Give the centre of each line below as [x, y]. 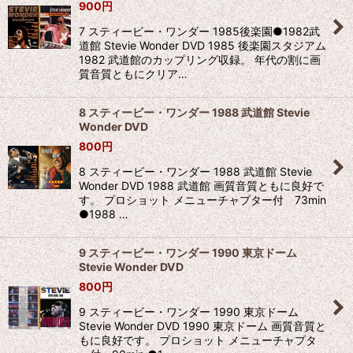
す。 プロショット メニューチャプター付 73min [203, 200]
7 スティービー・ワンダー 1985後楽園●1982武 [199, 31]
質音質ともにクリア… [133, 74]
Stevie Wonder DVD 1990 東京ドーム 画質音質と [203, 326]
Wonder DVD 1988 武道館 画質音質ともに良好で [201, 186]
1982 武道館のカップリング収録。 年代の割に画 [200, 59]
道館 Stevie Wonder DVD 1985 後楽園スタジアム [203, 45]
